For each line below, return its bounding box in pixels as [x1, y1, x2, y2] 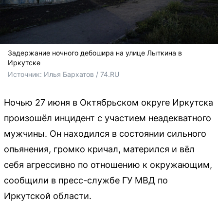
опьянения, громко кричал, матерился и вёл [4, 144, 195, 154]
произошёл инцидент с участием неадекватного [4, 112, 211, 123]
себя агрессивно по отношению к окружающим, [4, 159, 212, 170]
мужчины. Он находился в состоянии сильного [4, 128, 206, 139]
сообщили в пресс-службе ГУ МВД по [4, 175, 168, 185]
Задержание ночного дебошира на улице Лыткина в [8, 48, 182, 57]
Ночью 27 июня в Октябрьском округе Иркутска [4, 97, 213, 108]
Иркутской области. [4, 190, 91, 201]
